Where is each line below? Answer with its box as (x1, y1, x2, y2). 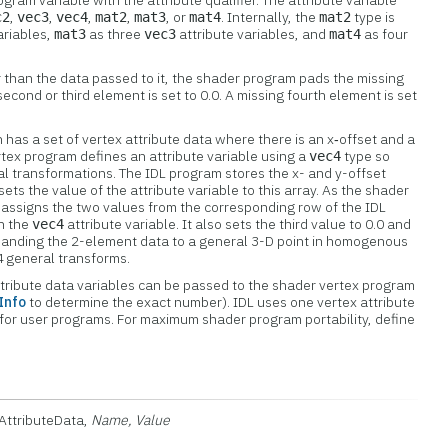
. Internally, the (221, 8, 320, 26)
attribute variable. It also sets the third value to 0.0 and (64, 215, 412, 233)
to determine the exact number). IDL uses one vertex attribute (26, 293, 416, 311)
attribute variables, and (176, 25, 330, 43)
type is (351, 8, 396, 26)
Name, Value (91, 411, 171, 429)
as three (86, 25, 145, 43)
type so (341, 147, 391, 165)
